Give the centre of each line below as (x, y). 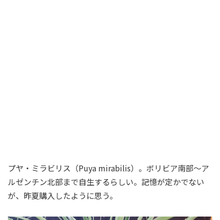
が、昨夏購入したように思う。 (63, 196)
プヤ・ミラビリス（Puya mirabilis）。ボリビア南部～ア (109, 168)
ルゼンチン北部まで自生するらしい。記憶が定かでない (106, 182)
